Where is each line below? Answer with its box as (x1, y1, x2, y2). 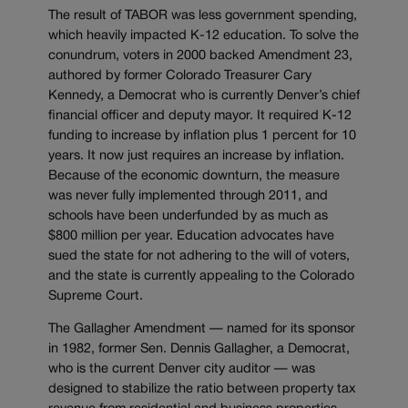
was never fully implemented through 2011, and (48, 189, 328, 202)
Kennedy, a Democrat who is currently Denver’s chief (48, 89, 360, 102)
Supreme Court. (48, 290, 143, 302)
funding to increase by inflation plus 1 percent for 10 (48, 129, 356, 142)
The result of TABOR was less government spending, (48, 9, 357, 22)
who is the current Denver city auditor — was (48, 363, 315, 376)
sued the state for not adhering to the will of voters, (48, 250, 350, 262)
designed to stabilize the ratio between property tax (48, 383, 356, 396)
